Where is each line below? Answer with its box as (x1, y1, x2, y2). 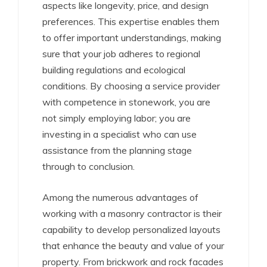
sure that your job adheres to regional (42, 48, 200, 60)
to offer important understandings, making (42, 32, 221, 44)
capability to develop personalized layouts (42, 223, 221, 235)
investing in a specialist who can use (42, 128, 197, 140)
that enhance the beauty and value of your (42, 240, 224, 252)
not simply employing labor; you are (42, 112, 191, 124)
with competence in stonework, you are (42, 96, 210, 108)
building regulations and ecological (42, 64, 185, 76)
